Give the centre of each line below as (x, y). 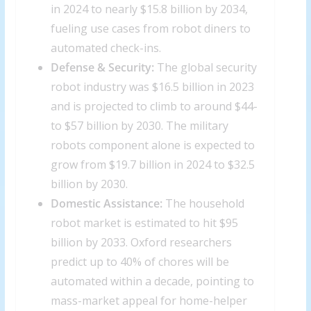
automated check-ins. (106, 48)
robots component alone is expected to (152, 145)
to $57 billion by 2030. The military (139, 126)
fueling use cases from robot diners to (150, 29)
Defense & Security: (102, 68)
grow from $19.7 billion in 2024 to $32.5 (152, 165)
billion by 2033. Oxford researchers (141, 243)
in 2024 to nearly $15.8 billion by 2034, (149, 9)
